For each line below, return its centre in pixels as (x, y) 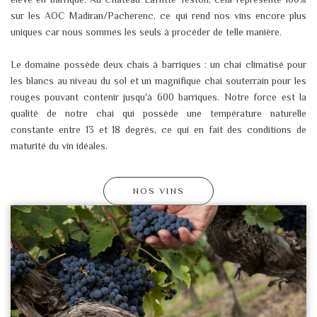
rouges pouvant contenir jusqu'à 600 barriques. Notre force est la (158, 97)
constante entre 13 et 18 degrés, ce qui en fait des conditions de (158, 129)
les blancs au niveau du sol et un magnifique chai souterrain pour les (158, 80)
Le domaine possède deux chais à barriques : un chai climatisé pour (158, 64)
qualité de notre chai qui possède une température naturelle (158, 113)
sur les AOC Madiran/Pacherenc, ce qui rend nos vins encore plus (158, 15)
